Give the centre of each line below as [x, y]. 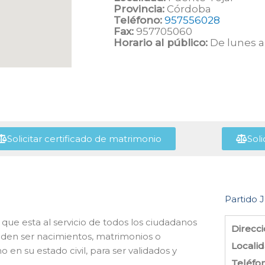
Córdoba [188, 9]
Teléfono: [138, 20]
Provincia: [139, 9]
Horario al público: [161, 43]
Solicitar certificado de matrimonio [84, 139]
